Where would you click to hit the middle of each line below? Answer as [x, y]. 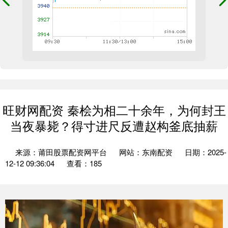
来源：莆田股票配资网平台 [62, 152]
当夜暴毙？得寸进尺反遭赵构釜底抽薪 [114, 126]
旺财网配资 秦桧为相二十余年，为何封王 [114, 110]
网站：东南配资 [146, 152]
